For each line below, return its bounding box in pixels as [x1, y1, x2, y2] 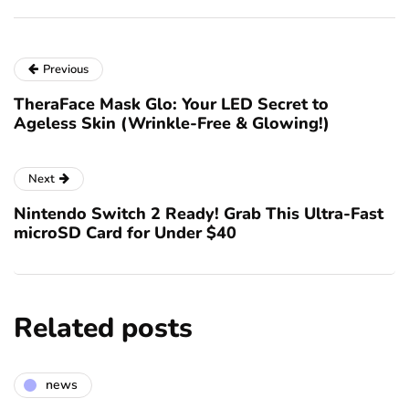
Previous [43, 60, 89, 78]
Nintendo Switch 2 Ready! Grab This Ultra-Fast [14, 202, 383, 225]
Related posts [14, 309, 193, 347]
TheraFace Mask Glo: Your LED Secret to [14, 92, 329, 115]
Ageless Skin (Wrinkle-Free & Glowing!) [14, 111, 330, 134]
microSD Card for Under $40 [14, 221, 236, 244]
